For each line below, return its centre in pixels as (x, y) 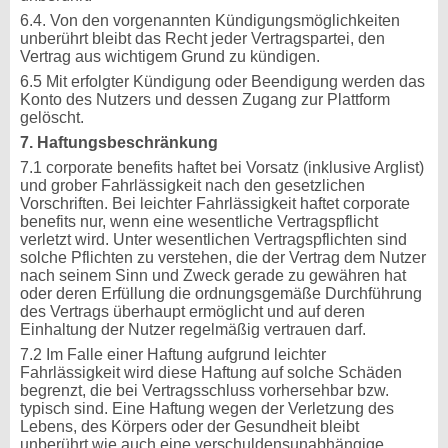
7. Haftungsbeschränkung (119, 142)
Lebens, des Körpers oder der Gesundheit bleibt (189, 426)
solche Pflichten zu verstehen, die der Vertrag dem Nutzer (223, 257)
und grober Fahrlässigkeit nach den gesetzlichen (192, 185)
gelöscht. (54, 117)
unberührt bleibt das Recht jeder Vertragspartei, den (202, 38)
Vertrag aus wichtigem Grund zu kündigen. (170, 56)
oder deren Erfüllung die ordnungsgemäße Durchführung (221, 293)
